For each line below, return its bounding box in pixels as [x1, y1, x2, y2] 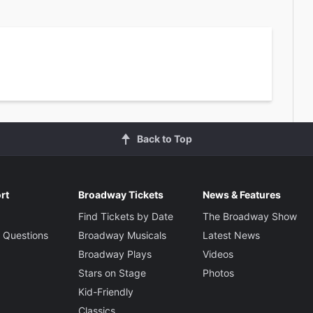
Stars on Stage [78, 266, 146, 279]
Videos [202, 247, 233, 260]
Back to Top [136, 132, 192, 145]
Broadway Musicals [78, 228, 166, 241]
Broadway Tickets [78, 188, 163, 201]
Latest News [202, 228, 260, 241]
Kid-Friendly [78, 285, 133, 298]
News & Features [202, 188, 281, 201]
